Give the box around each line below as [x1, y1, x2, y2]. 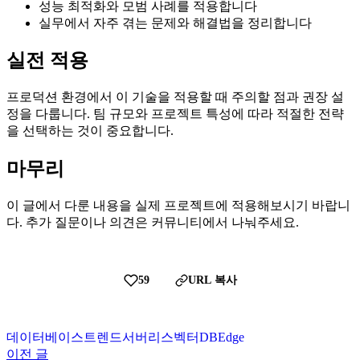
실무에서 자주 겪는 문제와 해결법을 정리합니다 [39, 15, 312, 30]
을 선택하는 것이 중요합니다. [6, 124, 174, 138]
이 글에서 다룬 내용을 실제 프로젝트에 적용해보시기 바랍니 [6, 198, 350, 213]
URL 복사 [187, 274, 237, 287]
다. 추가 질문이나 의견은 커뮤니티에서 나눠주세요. [6, 215, 299, 230]
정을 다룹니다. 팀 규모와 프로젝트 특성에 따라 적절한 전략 [6, 107, 344, 121]
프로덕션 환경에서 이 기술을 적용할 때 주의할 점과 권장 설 [6, 90, 344, 104]
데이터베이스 [6, 330, 84, 345]
